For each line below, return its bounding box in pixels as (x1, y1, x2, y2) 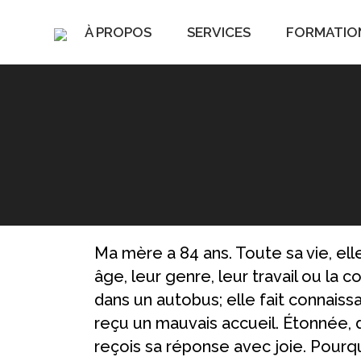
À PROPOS (84, 23, 151, 40)
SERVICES (186, 23, 251, 40)
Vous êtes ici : (94, 135, 200, 155)
